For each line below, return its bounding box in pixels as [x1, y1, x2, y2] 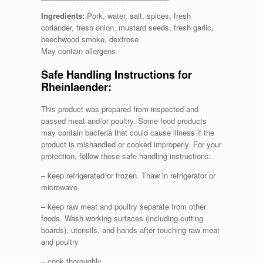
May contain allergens [41, 45, 116, 57]
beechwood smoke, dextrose [41, 33, 139, 45]
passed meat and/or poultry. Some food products [41, 114, 207, 126]
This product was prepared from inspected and [41, 103, 198, 114]
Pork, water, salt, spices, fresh [85, 10, 191, 22]
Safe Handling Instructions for [41, 66, 192, 82]
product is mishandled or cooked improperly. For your [41, 138, 221, 150]
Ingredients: [41, 10, 85, 22]
